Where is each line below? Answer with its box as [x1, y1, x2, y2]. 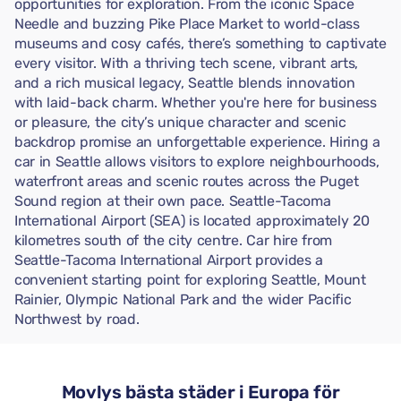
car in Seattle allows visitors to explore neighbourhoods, [14, 153, 380, 170]
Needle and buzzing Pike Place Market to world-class [14, 15, 360, 32]
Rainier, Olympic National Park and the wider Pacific [14, 291, 352, 308]
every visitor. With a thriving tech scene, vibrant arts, [14, 55, 359, 72]
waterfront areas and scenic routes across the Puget [14, 173, 359, 190]
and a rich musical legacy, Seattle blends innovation [14, 74, 355, 91]
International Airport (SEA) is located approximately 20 [14, 212, 370, 229]
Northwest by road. [14, 311, 140, 328]
